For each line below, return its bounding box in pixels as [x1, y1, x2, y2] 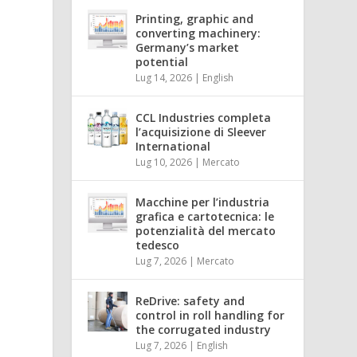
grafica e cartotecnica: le [135, 208, 275, 224]
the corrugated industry [135, 321, 272, 337]
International [135, 138, 211, 154]
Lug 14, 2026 [135, 70, 193, 84]
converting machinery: [135, 25, 261, 41]
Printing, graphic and [135, 10, 254, 26]
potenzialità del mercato [135, 222, 277, 238]
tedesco [135, 237, 180, 253]
